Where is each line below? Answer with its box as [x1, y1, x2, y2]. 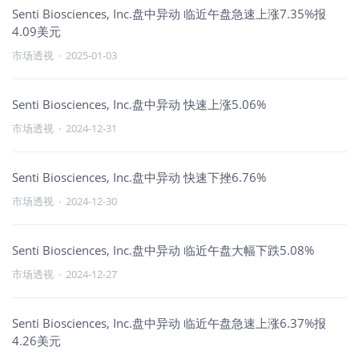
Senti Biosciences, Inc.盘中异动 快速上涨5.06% [12, 96, 266, 112]
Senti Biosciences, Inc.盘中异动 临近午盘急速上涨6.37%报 [12, 315, 326, 331]
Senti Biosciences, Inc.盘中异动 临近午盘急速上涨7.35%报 [12, 6, 326, 22]
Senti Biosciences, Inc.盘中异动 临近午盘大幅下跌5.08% [12, 242, 314, 258]
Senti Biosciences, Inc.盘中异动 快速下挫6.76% [12, 169, 266, 185]
